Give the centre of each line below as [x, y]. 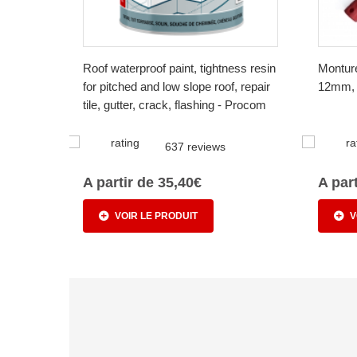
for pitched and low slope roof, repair [177, 87]
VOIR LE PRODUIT [156, 216]
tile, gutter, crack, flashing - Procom [175, 105]
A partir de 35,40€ [142, 183]
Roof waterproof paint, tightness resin [179, 69]
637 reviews [195, 147]
